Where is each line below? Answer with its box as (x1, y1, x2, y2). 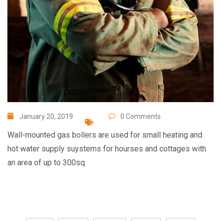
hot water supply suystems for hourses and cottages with (7, 144, 206, 153)
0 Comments (120, 112, 161, 120)
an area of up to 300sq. (7, 157, 86, 167)
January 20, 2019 (19, 112, 73, 120)
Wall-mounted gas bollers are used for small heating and (7, 130, 202, 140)
